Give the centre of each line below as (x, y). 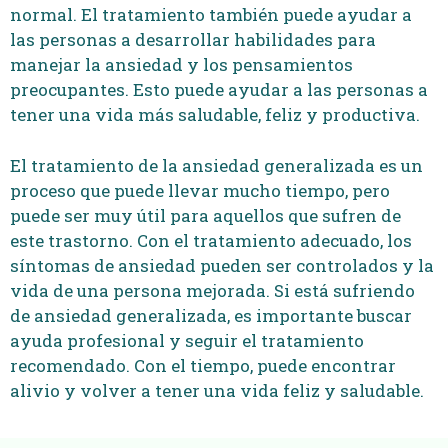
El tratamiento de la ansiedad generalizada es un (216, 165)
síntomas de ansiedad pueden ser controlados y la (222, 265)
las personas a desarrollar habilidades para (193, 39)
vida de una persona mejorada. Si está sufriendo (212, 290)
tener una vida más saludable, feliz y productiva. (215, 114)
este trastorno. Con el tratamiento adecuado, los (211, 240)
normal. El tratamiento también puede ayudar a (211, 14)
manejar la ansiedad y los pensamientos (181, 64)
